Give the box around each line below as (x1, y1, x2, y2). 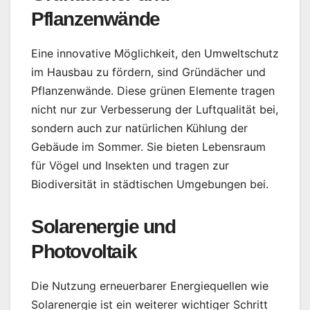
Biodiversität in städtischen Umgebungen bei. (31, 177, 268, 192)
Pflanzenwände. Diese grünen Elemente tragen (31, 84, 275, 98)
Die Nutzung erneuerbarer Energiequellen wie (31, 279, 268, 293)
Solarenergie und (31, 216, 176, 238)
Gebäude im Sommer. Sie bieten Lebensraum (31, 140, 266, 154)
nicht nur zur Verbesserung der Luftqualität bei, (31, 102, 278, 117)
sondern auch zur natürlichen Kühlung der (31, 121, 248, 136)
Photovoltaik (31, 241, 137, 263)
